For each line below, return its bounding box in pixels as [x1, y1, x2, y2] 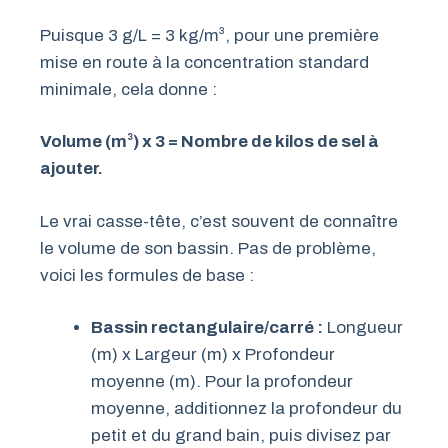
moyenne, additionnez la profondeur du [91, 399, 402, 419]
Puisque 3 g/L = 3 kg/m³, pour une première [40, 25, 379, 45]
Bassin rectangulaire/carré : [91, 318, 323, 338]
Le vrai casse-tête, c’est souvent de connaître [40, 211, 398, 231]
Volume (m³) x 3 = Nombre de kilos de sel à [40, 132, 379, 152]
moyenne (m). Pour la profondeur [91, 372, 353, 392]
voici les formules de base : [40, 265, 254, 285]
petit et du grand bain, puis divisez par [91, 426, 391, 446]
